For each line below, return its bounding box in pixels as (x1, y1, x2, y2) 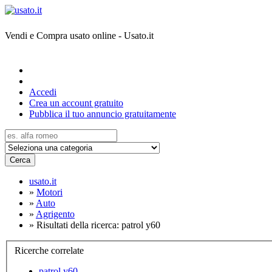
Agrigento (36, 209, 75, 219)
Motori (36, 187, 63, 197)
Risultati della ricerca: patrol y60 (36, 220, 160, 230)
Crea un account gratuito (29, 98, 123, 108)
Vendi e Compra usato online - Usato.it (5, 30, 154, 41)
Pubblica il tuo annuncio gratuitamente (29, 109, 176, 119)
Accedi (29, 87, 56, 97)
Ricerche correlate (15, 245, 84, 256)
